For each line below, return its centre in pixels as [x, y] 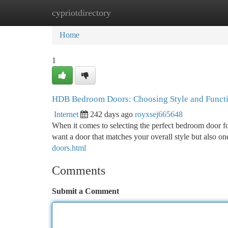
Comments [79, 170]
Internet [66, 114]
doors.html [69, 148]
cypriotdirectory [81, 13]
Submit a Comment [85, 191]
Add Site [189, 12]
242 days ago [111, 114]
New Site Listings [131, 12]
